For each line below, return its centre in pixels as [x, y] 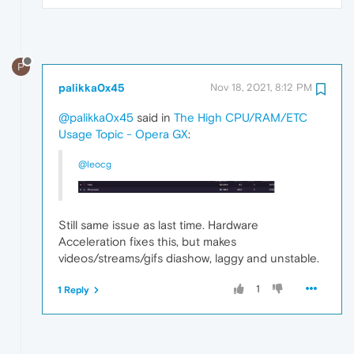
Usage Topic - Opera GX [123, 134]
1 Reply [73, 290]
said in [154, 118]
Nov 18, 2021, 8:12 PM [261, 88]
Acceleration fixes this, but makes [147, 242]
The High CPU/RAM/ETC [241, 118]
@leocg [95, 165]
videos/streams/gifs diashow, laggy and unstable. [189, 258]
